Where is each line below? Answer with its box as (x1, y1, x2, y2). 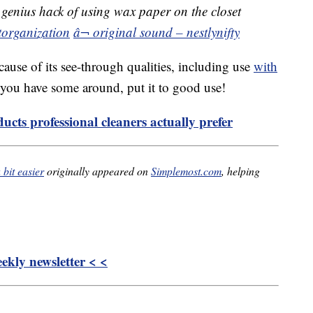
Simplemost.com (151, 163, 221, 179)
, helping (221, 163, 260, 179)
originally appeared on (44, 163, 151, 179)
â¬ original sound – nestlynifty (73, 23, 240, 41)
